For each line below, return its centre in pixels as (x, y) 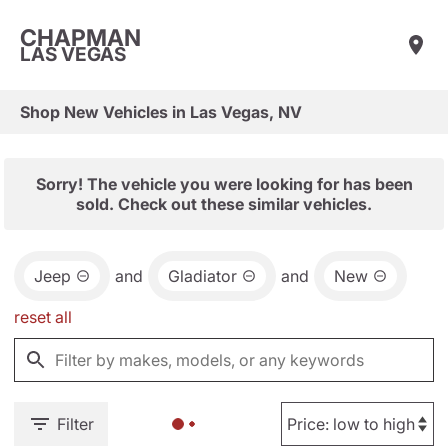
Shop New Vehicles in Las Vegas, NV (161, 112)
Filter (75, 424)
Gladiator (202, 276)
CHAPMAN (80, 37)
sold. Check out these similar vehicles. (224, 204)
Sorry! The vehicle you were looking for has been (224, 184)
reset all (43, 317)
